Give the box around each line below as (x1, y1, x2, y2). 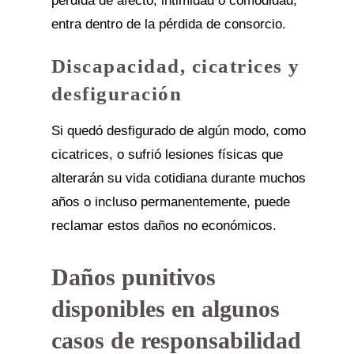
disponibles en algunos (51, 296, 280, 322)
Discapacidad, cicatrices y (51, 55, 300, 77)
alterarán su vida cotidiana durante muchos (51, 171, 306, 186)
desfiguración (51, 83, 183, 104)
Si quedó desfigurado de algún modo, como (51, 123, 306, 138)
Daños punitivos (51, 264, 216, 290)
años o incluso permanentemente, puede (51, 194, 290, 209)
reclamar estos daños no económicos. (51, 218, 277, 233)
